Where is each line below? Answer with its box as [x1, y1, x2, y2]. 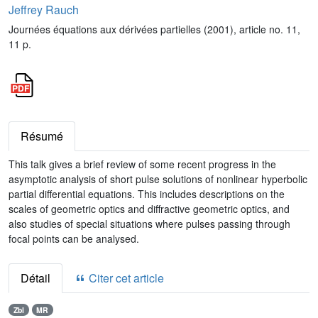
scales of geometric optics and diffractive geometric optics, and [9, 202, 290, 216]
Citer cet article [86, 270, 164, 286]
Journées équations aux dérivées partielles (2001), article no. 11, [9, 22, 300, 36]
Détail [21, 270, 50, 286]
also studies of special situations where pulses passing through [9, 216, 290, 231]
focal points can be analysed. [9, 231, 139, 246]
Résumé [21, 128, 63, 144]
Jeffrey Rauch [9, 1, 79, 18]
